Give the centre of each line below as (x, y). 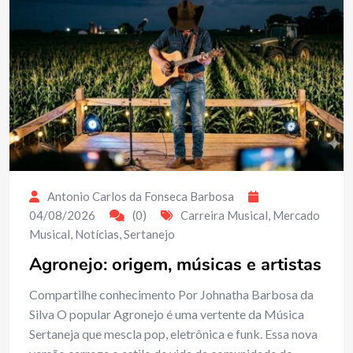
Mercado (296, 216)
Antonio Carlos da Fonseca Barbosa (141, 197)
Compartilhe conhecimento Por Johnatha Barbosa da (171, 295)
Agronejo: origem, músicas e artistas (175, 265)
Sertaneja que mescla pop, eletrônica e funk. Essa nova (173, 334)
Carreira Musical (224, 216)
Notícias (97, 234)
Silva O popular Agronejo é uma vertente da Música (167, 314)
